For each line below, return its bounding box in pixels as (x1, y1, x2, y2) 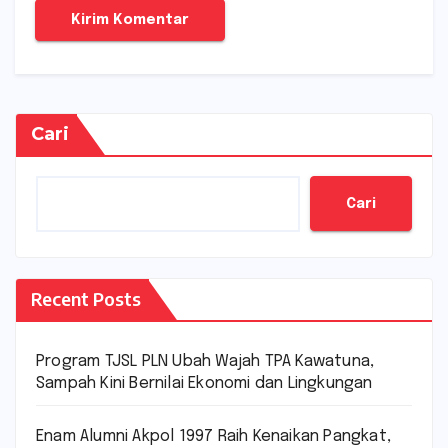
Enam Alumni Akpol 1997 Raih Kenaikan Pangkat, (36, 428, 392, 446)
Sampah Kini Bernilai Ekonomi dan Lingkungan (36, 375, 373, 393)
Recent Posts (31, 287, 141, 311)
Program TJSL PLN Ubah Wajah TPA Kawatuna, (36, 353, 375, 371)
